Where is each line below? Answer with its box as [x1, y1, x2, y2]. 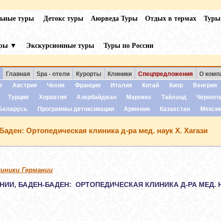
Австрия [12, 81, 37, 89]
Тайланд [161, 93, 186, 101]
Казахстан [160, 105, 190, 112]
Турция [8, 93, 29, 101]
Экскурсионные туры [24, 40, 96, 50]
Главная [5, 71, 30, 78]
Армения [123, 105, 150, 112]
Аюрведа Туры [91, 13, 138, 23]
